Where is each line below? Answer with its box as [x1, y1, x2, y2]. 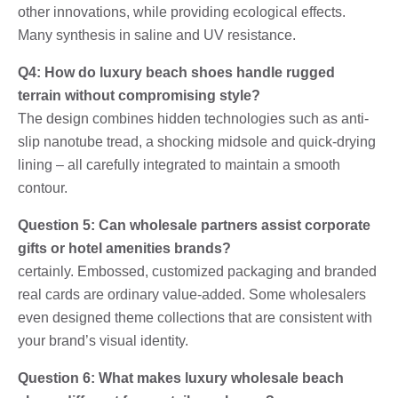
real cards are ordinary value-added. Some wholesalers [18, 286, 366, 302]
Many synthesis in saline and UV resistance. [18, 27, 296, 43]
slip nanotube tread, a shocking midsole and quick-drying [18, 133, 376, 149]
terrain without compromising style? [18, 87, 260, 103]
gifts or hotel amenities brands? [18, 240, 231, 256]
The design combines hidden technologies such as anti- [18, 110, 369, 126]
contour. [18, 179, 68, 195]
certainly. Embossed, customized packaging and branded [18, 263, 377, 279]
